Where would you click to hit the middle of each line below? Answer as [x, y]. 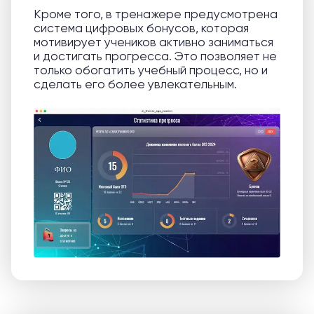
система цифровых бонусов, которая [141, 28]
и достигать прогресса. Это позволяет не [155, 56]
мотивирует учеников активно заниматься [153, 42]
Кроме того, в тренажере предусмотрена [156, 14]
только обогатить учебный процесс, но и [151, 70]
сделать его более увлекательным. [135, 84]
